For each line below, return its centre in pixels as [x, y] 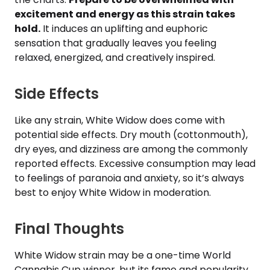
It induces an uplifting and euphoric [124, 29]
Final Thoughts [69, 229]
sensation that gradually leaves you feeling [115, 43]
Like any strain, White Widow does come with [120, 120]
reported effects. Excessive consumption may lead [135, 164]
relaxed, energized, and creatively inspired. [115, 58]
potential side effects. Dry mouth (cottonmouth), [131, 135]
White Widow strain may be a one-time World [123, 255]
